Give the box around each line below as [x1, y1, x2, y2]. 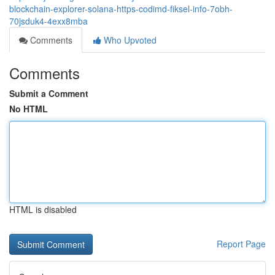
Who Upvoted [101, 34, 157, 46]
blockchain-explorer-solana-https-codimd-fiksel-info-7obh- [9, 2, 233, 15]
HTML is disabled [9, 203, 77, 215]
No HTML [9, 103, 48, 115]
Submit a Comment [9, 87, 88, 99]
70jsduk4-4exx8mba [9, 15, 88, 27]
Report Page [217, 238, 266, 250]
